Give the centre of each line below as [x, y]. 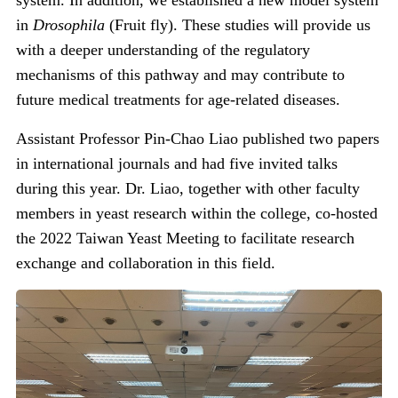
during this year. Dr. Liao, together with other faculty [188, 189]
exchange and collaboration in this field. [146, 263]
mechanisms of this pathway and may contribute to [180, 75]
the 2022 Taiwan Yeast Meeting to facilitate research [185, 239]
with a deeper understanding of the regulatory [163, 50]
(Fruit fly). [146, 25]
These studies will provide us [276, 25]
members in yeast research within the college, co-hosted [197, 214]
